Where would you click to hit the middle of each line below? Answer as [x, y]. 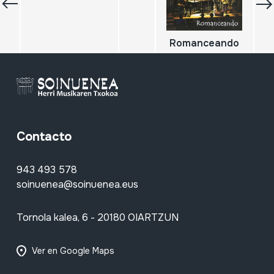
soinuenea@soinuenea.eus [77, 185]
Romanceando [205, 43]
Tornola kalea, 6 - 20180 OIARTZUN [97, 218]
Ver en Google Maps [73, 251]
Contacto [44, 137]
